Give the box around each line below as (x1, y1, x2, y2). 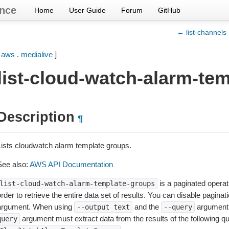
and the (132, 202, 161, 211)
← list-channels (177, 28, 226, 36)
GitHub (158, 6, 180, 14)
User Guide (69, 6, 106, 14)
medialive (20, 50, 53, 59)
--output (76, 203, 109, 211)
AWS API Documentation (29, 160, 113, 169)
